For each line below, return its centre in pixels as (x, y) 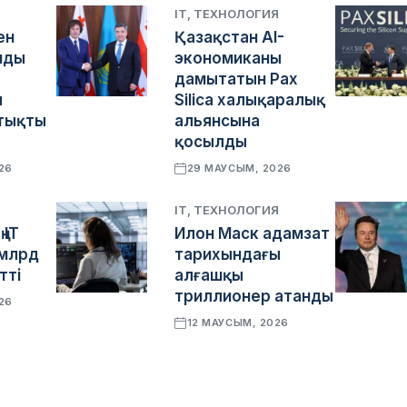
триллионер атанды (254, 296)
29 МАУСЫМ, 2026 (239, 168)
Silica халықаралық (250, 100)
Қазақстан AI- (230, 37)
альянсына (218, 121)
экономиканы (228, 58)
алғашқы (209, 275)
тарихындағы (228, 254)
